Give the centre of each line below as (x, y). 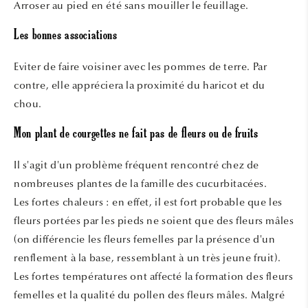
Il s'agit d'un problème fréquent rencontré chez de (137, 165)
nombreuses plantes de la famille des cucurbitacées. (141, 184)
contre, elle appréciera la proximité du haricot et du (140, 86)
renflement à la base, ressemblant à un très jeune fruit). (147, 258)
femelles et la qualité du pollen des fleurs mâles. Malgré (150, 295)
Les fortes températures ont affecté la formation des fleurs (154, 277)
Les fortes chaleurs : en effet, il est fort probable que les (148, 202)
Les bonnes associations (66, 36)
